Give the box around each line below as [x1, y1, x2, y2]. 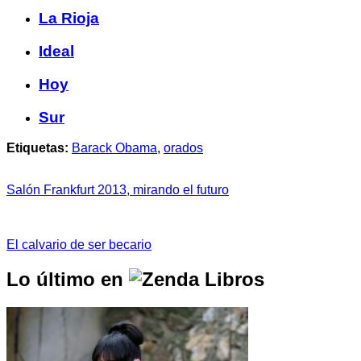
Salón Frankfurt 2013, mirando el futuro [6, 183, 229, 197]
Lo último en [6, 268, 129, 291]
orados [164, 141, 203, 156]
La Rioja [39, 10, 99, 27]
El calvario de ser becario [6, 238, 151, 252]
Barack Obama [72, 141, 157, 156]
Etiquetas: [6, 141, 68, 156]
